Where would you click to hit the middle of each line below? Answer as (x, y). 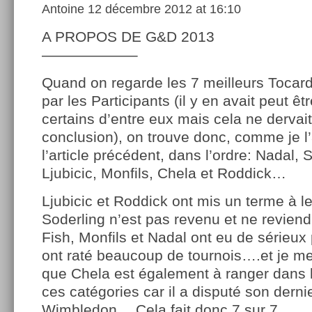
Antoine (63, 9)
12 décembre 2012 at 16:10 (163, 9)
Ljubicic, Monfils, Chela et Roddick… (164, 173)
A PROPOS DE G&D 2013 (128, 37)
